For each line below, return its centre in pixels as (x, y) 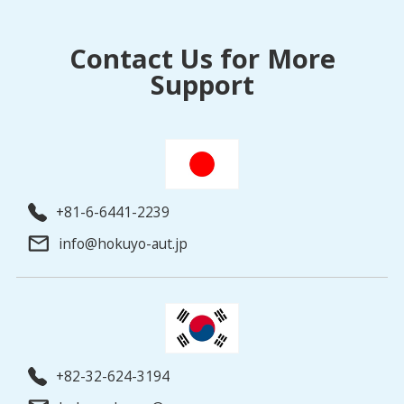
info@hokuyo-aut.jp (124, 243)
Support (202, 85)
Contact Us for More (202, 59)
